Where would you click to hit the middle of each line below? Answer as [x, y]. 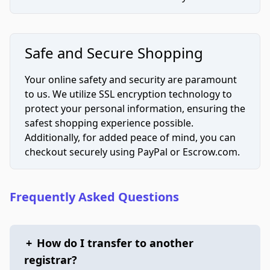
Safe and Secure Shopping [114, 53]
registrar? [51, 260]
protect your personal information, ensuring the [135, 108]
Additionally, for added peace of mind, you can [130, 137]
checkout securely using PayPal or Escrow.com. [132, 152]
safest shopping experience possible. [109, 123]
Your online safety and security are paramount [131, 80]
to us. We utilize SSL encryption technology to [128, 94]
